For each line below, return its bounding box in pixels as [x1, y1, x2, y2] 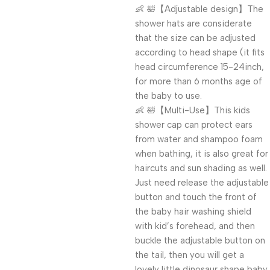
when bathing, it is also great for [135, 148, 268, 159]
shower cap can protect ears [135, 119, 253, 130]
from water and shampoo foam [135, 134, 263, 145]
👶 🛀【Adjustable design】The [135, 4, 263, 14]
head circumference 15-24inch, [135, 61, 264, 72]
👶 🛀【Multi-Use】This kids [135, 105, 250, 116]
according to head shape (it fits [135, 47, 265, 58]
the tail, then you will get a [135, 250, 244, 260]
